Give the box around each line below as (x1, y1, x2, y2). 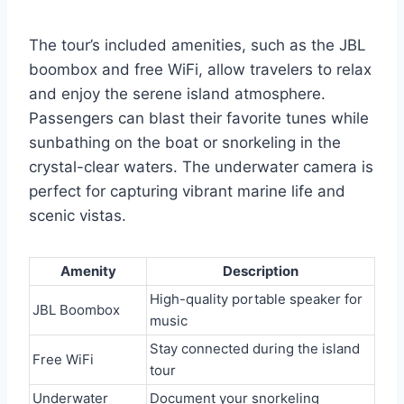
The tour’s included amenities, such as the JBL (29, 36, 366, 54)
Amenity (60, 262, 116, 280)
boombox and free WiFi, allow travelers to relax (29, 60, 372, 78)
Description (223, 262, 298, 280)
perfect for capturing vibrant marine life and (29, 182, 345, 200)
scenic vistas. (29, 207, 126, 225)
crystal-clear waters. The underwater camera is (29, 158, 373, 176)
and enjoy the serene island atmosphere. (29, 85, 326, 103)
